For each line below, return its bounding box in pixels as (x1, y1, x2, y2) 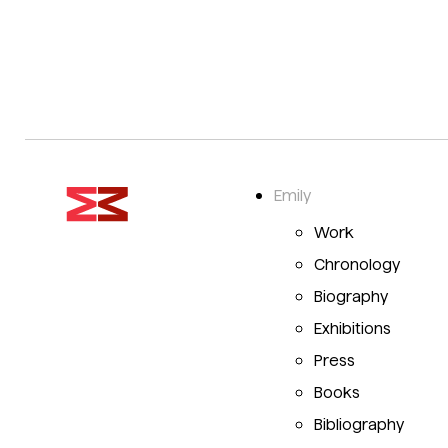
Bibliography (314, 416, 404, 433)
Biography (314, 288, 388, 305)
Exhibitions (314, 320, 391, 337)
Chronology (314, 256, 400, 273)
